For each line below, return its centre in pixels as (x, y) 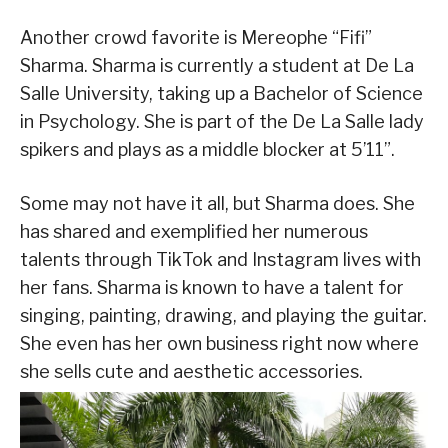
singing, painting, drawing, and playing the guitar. (223, 315)
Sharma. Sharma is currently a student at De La (217, 65)
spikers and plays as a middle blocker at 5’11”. (207, 149)
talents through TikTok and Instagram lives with (220, 259)
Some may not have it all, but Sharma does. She (217, 203)
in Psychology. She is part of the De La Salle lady (222, 121)
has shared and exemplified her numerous (194, 231)
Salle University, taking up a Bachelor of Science (221, 93)
